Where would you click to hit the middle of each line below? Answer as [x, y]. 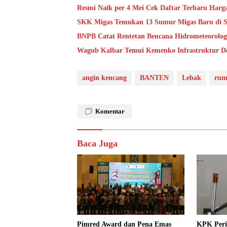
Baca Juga [97, 144]
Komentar [110, 111]
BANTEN [154, 78]
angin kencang [104, 78]
